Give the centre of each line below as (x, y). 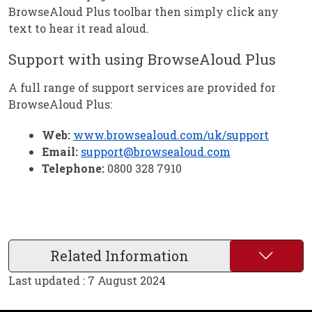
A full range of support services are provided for (142, 88)
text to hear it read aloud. (79, 29)
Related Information (119, 256)
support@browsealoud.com (156, 151)
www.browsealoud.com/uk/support (171, 134)
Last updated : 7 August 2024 (87, 281)
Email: (60, 151)
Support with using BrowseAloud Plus (142, 59)
